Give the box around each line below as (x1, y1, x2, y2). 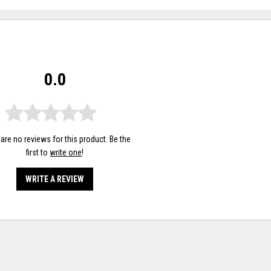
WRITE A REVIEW (25, 174, 85, 184)
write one (50, 148, 82, 158)
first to (26, 148, 50, 158)
